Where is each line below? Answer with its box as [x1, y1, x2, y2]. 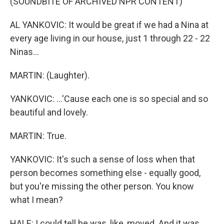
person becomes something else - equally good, [10, 167, 200, 178]
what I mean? [10, 194, 63, 205]
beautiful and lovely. [10, 107, 88, 118]
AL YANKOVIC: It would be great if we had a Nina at [10, 19, 208, 30]
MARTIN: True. [10, 130, 66, 141]
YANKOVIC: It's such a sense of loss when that [10, 154, 195, 165]
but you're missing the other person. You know [10, 181, 194, 192]
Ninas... [10, 46, 39, 57]
